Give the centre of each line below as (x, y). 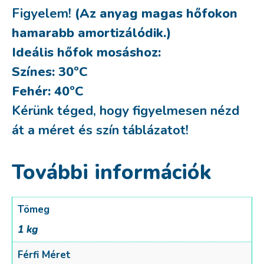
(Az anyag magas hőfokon (154, 13)
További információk (112, 172)
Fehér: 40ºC (48, 91)
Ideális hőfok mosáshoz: (86, 52)
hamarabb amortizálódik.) (92, 33)
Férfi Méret (44, 255)
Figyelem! (42, 13)
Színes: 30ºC (50, 72)
